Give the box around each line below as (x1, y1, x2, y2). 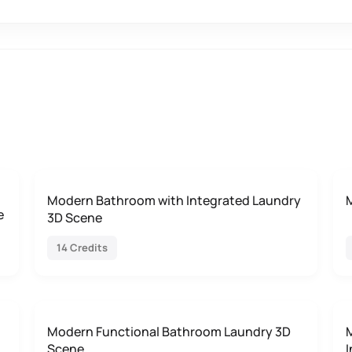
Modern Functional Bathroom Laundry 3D (47, 323, 291, 340)
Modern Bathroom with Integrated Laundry (47, 192, 301, 209)
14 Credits (57, 240, 108, 255)
